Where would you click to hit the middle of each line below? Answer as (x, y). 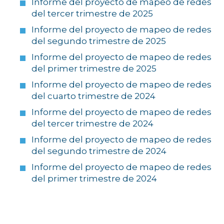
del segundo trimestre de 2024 (99, 151)
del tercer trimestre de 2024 (92, 124)
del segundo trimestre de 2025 (98, 41)
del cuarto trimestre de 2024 (93, 96)
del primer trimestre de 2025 (94, 69)
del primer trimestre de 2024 (94, 179)
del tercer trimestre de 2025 (92, 14)
